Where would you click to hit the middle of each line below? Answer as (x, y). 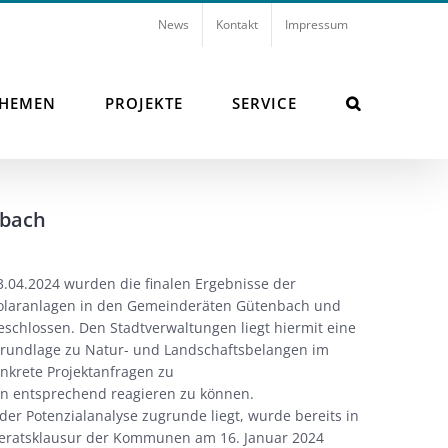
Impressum (316, 24)
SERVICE (264, 102)
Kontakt (237, 24)
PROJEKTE (144, 102)
